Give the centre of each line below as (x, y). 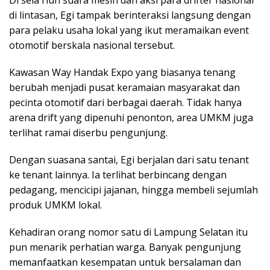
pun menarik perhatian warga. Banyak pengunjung (125, 247)
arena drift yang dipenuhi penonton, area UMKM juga (131, 118)
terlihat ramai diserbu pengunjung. (88, 133)
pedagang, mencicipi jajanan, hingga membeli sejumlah (133, 190)
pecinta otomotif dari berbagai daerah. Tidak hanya (125, 103)
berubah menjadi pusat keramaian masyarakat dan (124, 88)
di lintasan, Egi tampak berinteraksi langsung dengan (130, 15)
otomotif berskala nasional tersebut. (92, 46)
